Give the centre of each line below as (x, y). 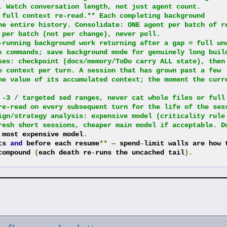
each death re (65, 152)
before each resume (61, 143)
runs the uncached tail (140, 152)
